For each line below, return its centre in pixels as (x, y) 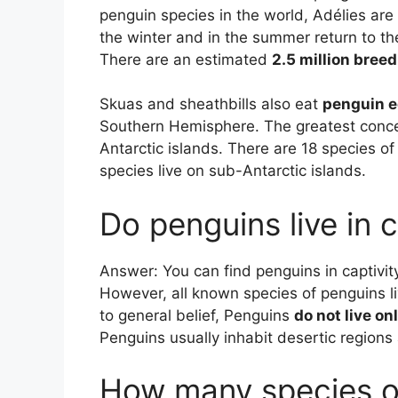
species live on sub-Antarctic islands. (233, 171)
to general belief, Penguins (197, 315)
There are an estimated (186, 59)
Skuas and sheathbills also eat (211, 104)
